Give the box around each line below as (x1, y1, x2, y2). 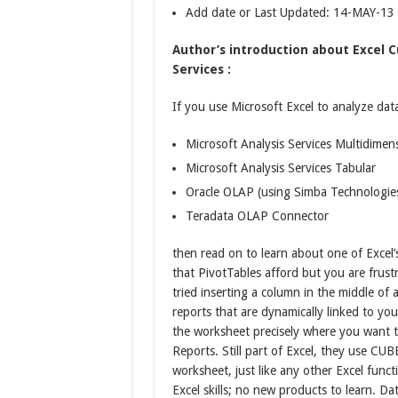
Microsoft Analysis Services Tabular (185, 161, 376, 176)
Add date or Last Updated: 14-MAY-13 (185, 5, 394, 20)
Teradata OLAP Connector (185, 209, 329, 224)
